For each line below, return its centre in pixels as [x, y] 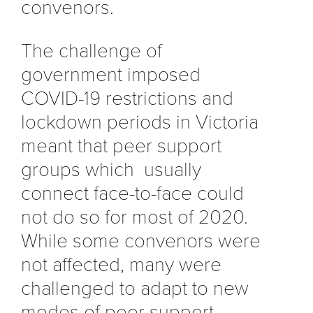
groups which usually [111, 169]
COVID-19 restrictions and [127, 98]
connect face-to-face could [132, 193]
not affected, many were [121, 264]
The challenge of [92, 51]
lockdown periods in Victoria [140, 122]
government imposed [111, 74]
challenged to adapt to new [135, 288]
